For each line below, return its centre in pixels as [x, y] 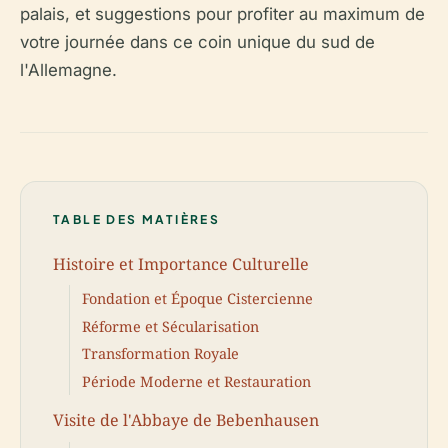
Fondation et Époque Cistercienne [197, 299]
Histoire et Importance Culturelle [181, 263]
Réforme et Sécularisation [170, 326]
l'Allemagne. [68, 70]
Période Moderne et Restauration [196, 381]
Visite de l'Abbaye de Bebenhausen [186, 420]
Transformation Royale [160, 354]
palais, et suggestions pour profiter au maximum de [222, 14]
